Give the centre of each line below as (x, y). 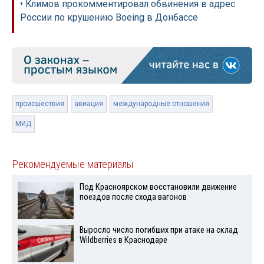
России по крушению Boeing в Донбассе (109, 17)
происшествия (40, 104)
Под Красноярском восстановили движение (158, 187)
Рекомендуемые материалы (73, 165)
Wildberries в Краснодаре (123, 240)
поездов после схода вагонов (133, 197)
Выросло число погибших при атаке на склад (159, 230)
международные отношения (161, 104)
